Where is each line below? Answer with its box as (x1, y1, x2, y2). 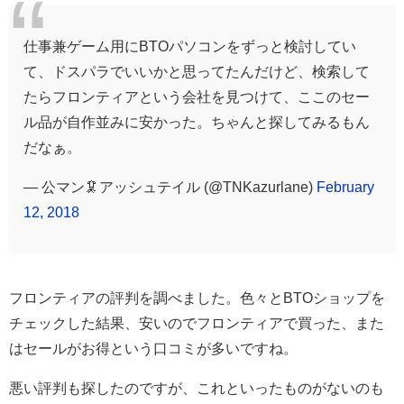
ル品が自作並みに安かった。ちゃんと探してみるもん (23, 114, 370, 129)
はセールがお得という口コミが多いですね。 (9, 340, 298, 355)
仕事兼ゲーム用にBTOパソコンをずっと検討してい (23, 38, 356, 53)
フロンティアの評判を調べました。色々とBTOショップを (9, 289, 385, 305)
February (317, 179, 374, 194)
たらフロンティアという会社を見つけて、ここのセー (23, 88, 370, 104)
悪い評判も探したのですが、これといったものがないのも (9, 380, 384, 395)
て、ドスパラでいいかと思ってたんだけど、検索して (23, 63, 370, 78)
